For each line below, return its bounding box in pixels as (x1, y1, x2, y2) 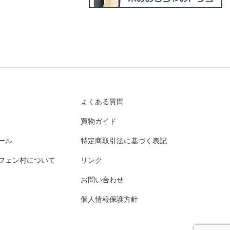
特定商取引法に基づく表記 (80, 137, 167, 145)
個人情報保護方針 (80, 195, 138, 203)
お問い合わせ (80, 176, 124, 184)
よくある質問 (80, 98, 124, 106)
